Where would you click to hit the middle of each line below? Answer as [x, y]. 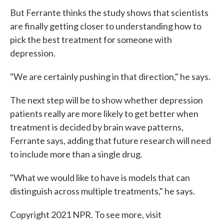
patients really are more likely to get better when [104, 114]
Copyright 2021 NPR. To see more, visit [86, 215]
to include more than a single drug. [76, 154]
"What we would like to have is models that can [100, 178]
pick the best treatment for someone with [91, 40]
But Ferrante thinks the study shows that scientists [109, 13]
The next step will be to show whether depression [106, 100]
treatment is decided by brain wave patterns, [97, 127]
